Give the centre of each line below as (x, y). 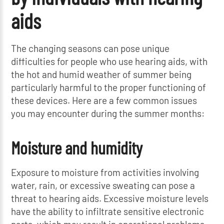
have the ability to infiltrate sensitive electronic (108, 211)
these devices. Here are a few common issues (104, 100)
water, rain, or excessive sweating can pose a (103, 185)
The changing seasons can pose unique (90, 48)
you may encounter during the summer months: (108, 113)
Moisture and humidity (77, 148)
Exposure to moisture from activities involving (105, 172)
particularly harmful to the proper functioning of (109, 87)
